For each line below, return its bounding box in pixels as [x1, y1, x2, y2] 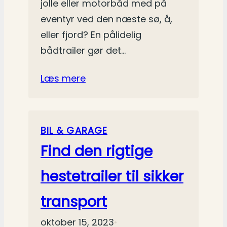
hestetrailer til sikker [41, 166, 183, 187]
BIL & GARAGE [41, 124, 107, 137]
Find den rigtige [41, 141, 153, 162]
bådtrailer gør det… [41, 44, 126, 57]
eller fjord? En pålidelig [41, 28, 141, 42]
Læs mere [41, 72, 86, 85]
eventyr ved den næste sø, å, [41, 13, 172, 26]
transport [41, 192, 107, 212]
